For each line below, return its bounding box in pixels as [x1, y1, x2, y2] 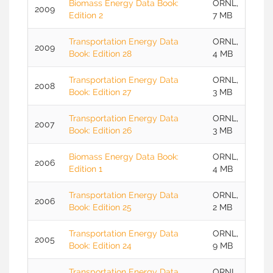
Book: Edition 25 [69, 202, 132, 212]
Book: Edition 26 [69, 126, 132, 135]
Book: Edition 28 [69, 49, 132, 58]
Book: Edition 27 [69, 87, 131, 97]
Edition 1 [69, 164, 102, 174]
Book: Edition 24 [69, 241, 132, 250]
